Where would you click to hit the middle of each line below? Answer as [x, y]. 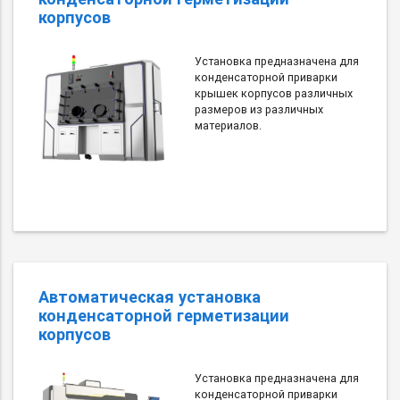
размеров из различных [258, 110]
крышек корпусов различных [273, 94]
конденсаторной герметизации [164, 316]
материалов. [228, 126]
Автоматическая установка [150, 297]
